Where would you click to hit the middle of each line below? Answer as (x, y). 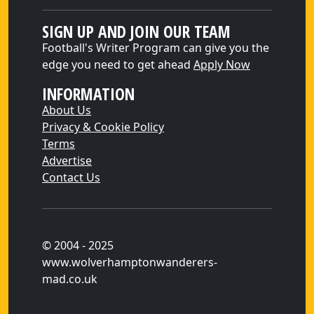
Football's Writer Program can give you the (156, 48)
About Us (67, 110)
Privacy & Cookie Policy (103, 127)
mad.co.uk (70, 279)
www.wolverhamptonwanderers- (130, 262)
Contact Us (71, 177)
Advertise (67, 161)
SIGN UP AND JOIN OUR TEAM (136, 32)
